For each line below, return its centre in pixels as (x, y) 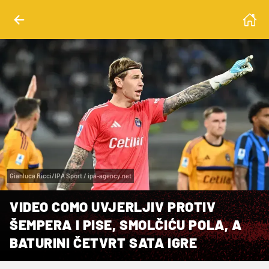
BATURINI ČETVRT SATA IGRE (104, 242)
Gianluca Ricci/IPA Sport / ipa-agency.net (71, 175)
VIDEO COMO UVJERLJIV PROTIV (113, 206)
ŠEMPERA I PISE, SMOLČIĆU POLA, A (126, 224)
